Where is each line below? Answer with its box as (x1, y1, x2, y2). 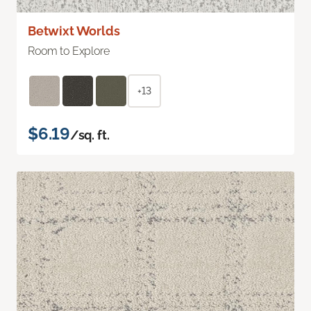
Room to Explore (28, 44, 110, 58)
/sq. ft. (69, 127, 110, 142)
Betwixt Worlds (28, 23, 120, 38)
